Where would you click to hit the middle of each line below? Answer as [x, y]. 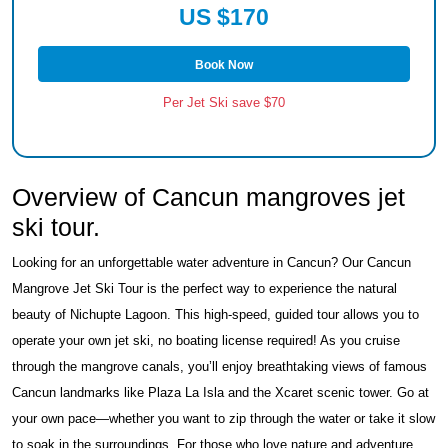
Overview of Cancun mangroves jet [208, 197]
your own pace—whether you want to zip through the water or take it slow [223, 419]
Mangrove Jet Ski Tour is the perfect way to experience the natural [204, 289]
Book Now [224, 64]
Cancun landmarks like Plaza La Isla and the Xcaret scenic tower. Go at [220, 393]
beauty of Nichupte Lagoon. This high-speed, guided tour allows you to [215, 315]
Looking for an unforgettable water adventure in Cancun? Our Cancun [211, 263]
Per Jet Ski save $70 [224, 103]
